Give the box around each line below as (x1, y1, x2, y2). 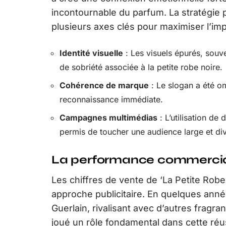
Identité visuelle (60, 47, 123, 58)
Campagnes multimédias (60, 112, 157, 123)
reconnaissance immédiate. (60, 94, 163, 104)
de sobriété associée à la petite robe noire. (60, 62, 222, 72)
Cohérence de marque (60, 80, 149, 90)
